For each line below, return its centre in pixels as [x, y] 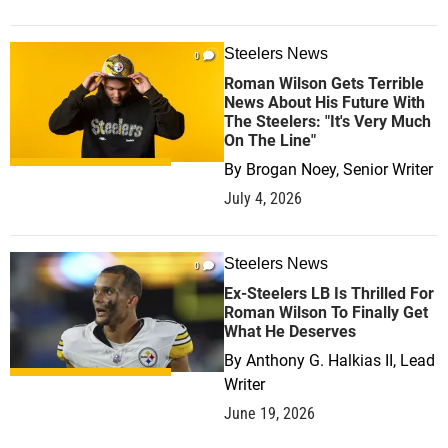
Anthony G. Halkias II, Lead [340, 360]
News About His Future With [324, 102]
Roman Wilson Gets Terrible [324, 83]
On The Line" [270, 140]
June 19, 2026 [269, 413]
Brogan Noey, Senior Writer [339, 169]
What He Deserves [290, 331]
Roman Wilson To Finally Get [326, 312]
